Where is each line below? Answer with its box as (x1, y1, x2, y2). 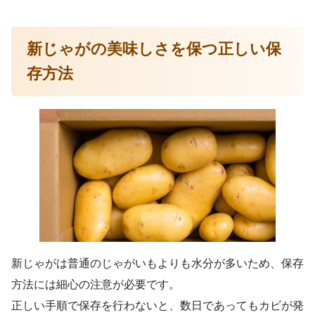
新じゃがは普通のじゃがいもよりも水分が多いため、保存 (11, 257, 304, 269)
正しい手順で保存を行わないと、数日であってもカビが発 (11, 299, 304, 311)
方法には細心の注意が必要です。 (11, 278, 180, 290)
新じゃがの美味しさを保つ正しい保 (27, 40, 282, 58)
